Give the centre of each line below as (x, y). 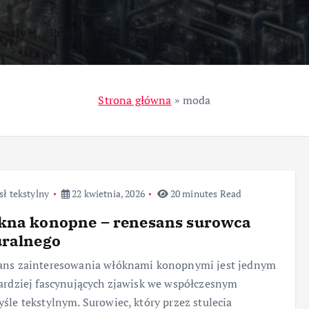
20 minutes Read (205, 193)
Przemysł (74, 32)
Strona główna (135, 100)
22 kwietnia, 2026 (107, 193)
